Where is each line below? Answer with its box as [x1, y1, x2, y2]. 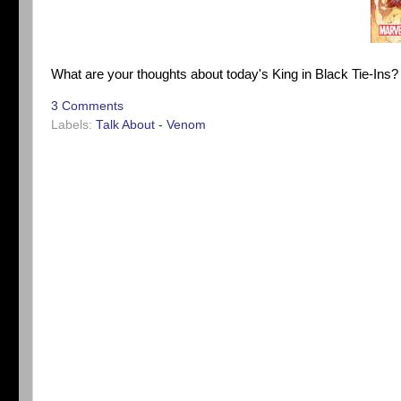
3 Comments [51, 98, 124, 113]
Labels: [51, 117, 96, 132]
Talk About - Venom [96, 117, 206, 132]
